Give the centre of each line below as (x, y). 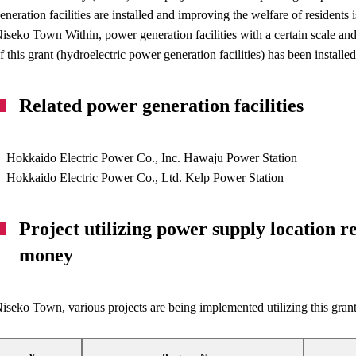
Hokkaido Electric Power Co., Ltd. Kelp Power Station (145, 178)
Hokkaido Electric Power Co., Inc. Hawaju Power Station (152, 158)
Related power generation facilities (162, 106)
